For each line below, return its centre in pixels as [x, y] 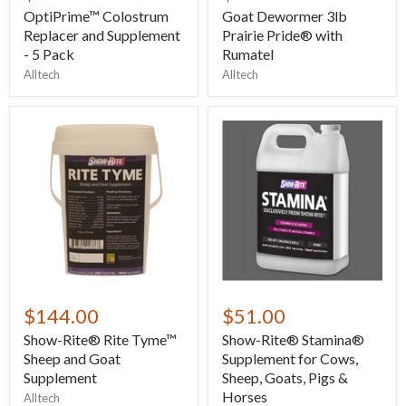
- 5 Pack [49, 53]
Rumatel [248, 53]
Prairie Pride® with [282, 34]
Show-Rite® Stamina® [293, 339]
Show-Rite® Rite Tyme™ [100, 339]
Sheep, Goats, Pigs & [285, 377]
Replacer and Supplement [102, 34]
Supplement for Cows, [290, 358]
